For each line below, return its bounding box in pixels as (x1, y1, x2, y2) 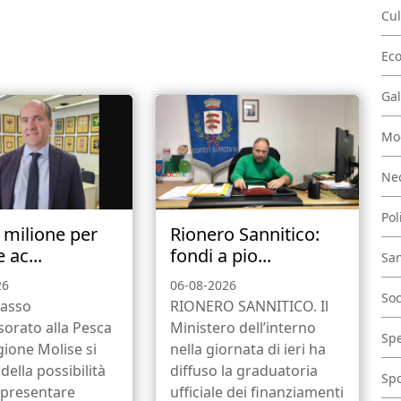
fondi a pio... (169, 243, 271, 268)
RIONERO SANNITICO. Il (169, 295, 328, 316)
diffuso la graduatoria (169, 360, 318, 380)
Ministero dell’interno (169, 317, 316, 337)
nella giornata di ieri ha (169, 338, 326, 359)
